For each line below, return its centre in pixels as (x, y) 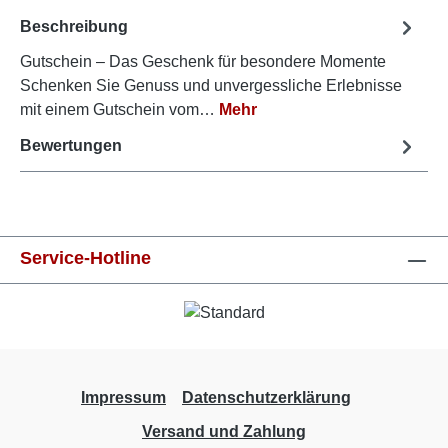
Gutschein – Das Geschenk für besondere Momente (203, 61)
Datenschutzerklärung (266, 397)
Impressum (123, 397)
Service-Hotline (85, 258)
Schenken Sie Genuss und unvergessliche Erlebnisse (211, 85)
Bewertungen (71, 146)
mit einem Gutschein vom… (119, 109)
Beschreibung (74, 27)
